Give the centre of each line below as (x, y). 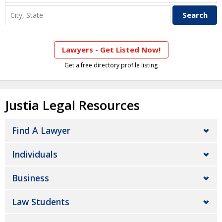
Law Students (41, 202)
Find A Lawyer (41, 130)
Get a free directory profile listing (111, 65)
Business (30, 178)
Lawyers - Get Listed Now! (111, 49)
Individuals (35, 154)
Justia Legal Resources (72, 105)
